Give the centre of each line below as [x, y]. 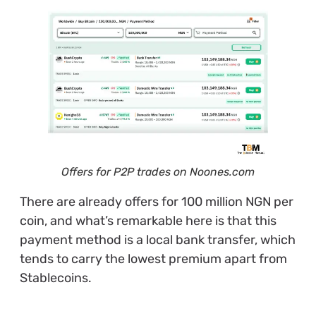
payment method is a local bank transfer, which [157, 239]
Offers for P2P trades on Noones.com [158, 171]
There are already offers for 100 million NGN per [156, 201]
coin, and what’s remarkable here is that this [148, 220]
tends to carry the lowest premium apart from [153, 259]
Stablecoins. [57, 278]
